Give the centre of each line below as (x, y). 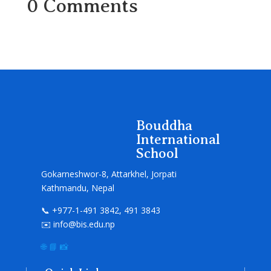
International (178, 139)
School (157, 153)
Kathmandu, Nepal (77, 188)
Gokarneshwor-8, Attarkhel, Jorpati (109, 174)
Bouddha (164, 126)
